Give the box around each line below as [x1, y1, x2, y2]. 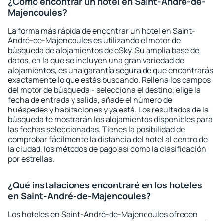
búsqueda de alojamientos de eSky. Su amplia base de [8, 45, 199, 56]
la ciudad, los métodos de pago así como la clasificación [8, 144, 206, 154]
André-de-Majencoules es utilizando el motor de [8, 35, 181, 46]
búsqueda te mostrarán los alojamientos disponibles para [8, 114, 213, 125]
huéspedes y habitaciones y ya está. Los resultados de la [8, 104, 209, 115]
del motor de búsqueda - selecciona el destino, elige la [8, 84, 201, 95]
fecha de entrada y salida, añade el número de [8, 94, 172, 105]
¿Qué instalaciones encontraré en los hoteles [8, 179, 202, 191]
